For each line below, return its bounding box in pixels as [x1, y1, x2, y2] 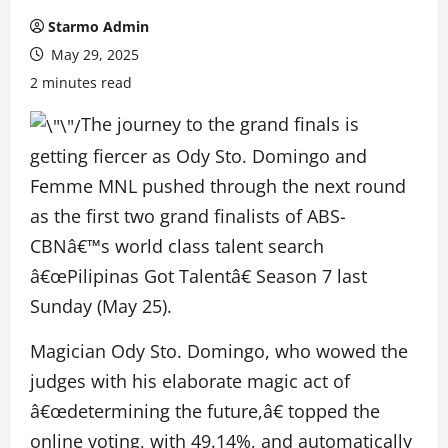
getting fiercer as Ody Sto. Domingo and [30, 144, 367, 169]
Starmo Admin [48, 17, 149, 36]
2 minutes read [30, 73, 132, 92]
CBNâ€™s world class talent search [30, 234, 324, 259]
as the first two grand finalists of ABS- [30, 204, 346, 229]
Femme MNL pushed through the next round [30, 174, 406, 199]
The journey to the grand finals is [81, 112, 359, 136]
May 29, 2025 [47, 45, 139, 64]
